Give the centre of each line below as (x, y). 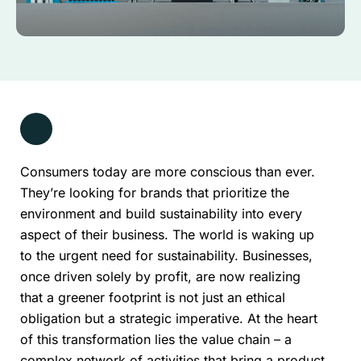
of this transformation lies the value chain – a (156, 339)
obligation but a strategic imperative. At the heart (169, 318)
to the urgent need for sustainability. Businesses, (166, 255)
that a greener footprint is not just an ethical (153, 297)
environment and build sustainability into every (161, 213)
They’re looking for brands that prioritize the (155, 192)
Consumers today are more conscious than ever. (168, 171)
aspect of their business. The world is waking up (167, 234)
